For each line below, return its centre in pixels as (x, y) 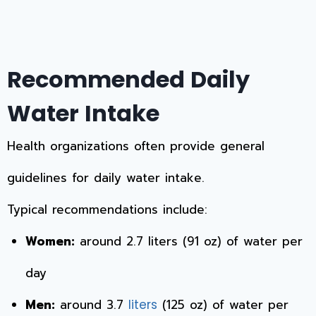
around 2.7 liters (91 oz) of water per (188, 242)
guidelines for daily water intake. (106, 178)
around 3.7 (91, 305)
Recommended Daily (128, 80)
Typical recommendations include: (107, 210)
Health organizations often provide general (136, 146)
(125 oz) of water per (223, 305)
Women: (50, 242)
